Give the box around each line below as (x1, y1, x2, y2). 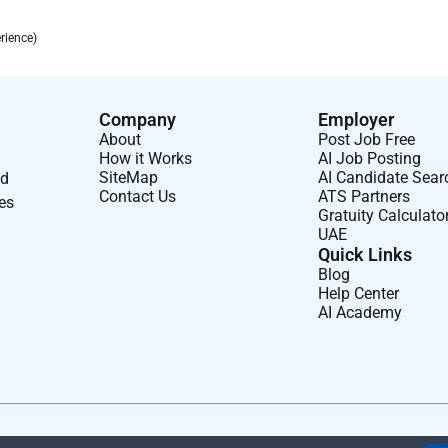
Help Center (318, 283, 400, 303)
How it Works (99, 148, 193, 168)
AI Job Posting (318, 148, 422, 168)
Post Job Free (318, 129, 416, 149)
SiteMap (99, 167, 159, 187)
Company (99, 108, 177, 130)
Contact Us (99, 186, 177, 206)
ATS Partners (318, 186, 411, 206)
